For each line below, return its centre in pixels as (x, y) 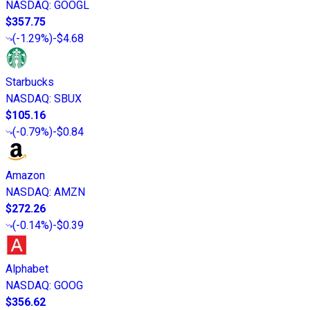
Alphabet (27, 268)
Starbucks (30, 82)
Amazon (25, 175)
